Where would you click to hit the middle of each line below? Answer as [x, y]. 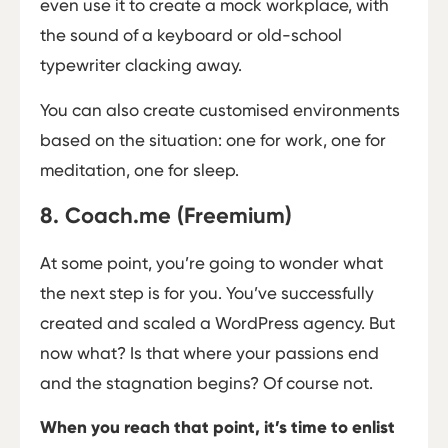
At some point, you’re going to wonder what [211, 262]
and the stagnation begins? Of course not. [206, 382]
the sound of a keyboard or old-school [191, 35]
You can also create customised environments [220, 109]
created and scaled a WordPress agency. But [217, 322]
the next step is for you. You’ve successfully [207, 292]
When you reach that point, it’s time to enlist [217, 428]
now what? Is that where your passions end [209, 352]
